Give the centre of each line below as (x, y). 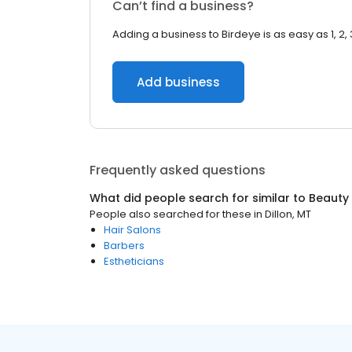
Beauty (329, 198)
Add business (178, 82)
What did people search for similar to (199, 198)
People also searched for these (170, 214)
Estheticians (134, 261)
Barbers (124, 246)
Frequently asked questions (178, 170)
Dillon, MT (288, 214)
